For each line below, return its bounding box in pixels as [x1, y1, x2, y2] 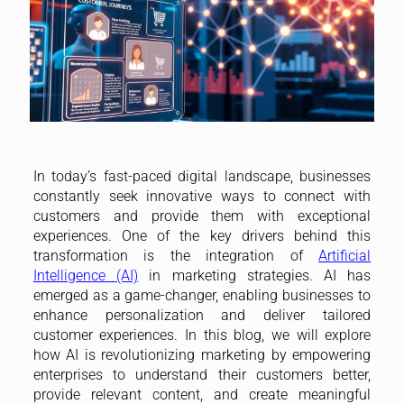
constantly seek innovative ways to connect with [32, 187, 372, 205]
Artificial [318, 246, 372, 264]
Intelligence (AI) [32, 266, 139, 284]
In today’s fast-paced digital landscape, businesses [32, 167, 372, 185]
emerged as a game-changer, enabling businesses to [32, 286, 372, 304]
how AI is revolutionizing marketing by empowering [32, 345, 372, 363]
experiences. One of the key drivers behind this [32, 226, 372, 244]
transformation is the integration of [32, 246, 319, 264]
